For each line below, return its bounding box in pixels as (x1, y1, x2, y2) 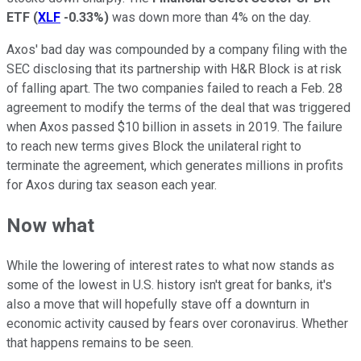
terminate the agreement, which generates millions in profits (6, 158, 343, 174)
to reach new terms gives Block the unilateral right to (6, 139, 301, 155)
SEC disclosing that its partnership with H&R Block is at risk (6, 61, 342, 77)
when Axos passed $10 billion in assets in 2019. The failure (6, 119, 342, 135)
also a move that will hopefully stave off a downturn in (6, 297, 309, 313)
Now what (6, 214, 94, 238)
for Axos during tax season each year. (6, 177, 220, 193)
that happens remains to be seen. (6, 335, 197, 351)
